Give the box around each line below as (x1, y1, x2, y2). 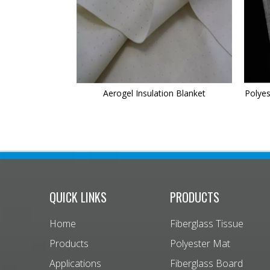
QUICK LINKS (49, 188, 107, 207)
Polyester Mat (170, 237, 230, 251)
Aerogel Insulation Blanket (103, 87, 206, 99)
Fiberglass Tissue (170, 217, 243, 231)
